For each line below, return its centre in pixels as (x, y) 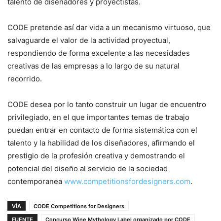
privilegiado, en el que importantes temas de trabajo (98, 117)
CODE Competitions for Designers (79, 206)
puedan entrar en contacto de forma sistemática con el (102, 130)
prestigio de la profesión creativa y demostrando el (96, 156)
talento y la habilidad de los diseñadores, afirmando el (101, 143)
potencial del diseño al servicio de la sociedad (88, 169)
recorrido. (25, 79)
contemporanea (36, 182)
